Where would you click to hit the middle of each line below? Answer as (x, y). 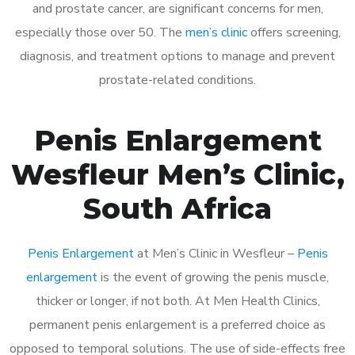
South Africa (177, 208)
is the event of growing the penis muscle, (213, 277)
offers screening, (294, 32)
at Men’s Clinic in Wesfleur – (215, 253)
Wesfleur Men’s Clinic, (177, 174)
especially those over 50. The (100, 32)
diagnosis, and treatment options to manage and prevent (177, 56)
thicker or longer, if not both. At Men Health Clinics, (177, 301)
